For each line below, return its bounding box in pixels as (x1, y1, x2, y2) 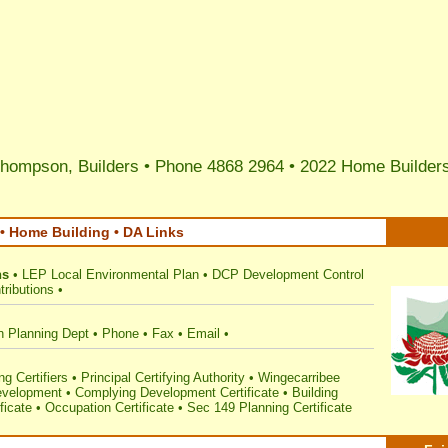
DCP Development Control (212, 267, 364, 282)
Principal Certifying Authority (81, 370, 245, 385)
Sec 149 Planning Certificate (187, 400, 352, 415)
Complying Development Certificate (75, 385, 279, 400)
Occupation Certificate (45, 400, 174, 415)
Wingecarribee (258, 370, 340, 385)
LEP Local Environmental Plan (22, 267, 199, 282)
